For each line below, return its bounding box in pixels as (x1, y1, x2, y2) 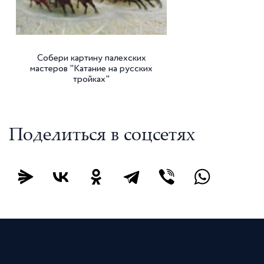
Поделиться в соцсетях (9, 127, 195, 146)
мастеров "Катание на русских (30, 64, 153, 74)
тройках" (73, 75, 110, 84)
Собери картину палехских (37, 54, 146, 63)
